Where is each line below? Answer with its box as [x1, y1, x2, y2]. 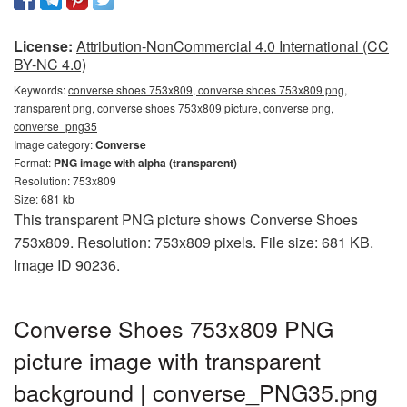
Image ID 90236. [14, 253, 120, 275]
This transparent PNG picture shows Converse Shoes [14, 208, 358, 230]
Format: [14, 154, 54, 170]
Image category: [14, 135, 95, 152]
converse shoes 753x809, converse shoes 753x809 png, [68, 81, 347, 97]
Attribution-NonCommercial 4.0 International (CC [76, 35, 389, 56]
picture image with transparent [14, 342, 321, 376]
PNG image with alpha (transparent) [54, 154, 237, 171]
